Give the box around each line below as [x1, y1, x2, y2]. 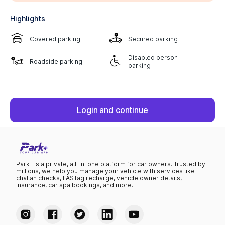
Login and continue [77, 105, 148, 115]
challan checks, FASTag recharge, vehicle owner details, [16, 174, 182, 182]
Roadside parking [30, 57, 83, 65]
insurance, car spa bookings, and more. [16, 181, 133, 189]
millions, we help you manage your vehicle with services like [16, 167, 195, 175]
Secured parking [128, 35, 178, 43]
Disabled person [128, 53, 178, 61]
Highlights [10, 14, 45, 23]
